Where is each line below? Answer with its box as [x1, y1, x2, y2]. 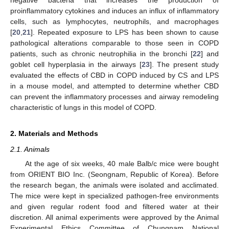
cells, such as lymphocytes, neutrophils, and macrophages [10, 17, 219, 26]
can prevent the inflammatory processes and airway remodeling [10, 92, 219, 101]
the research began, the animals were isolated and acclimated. [10, 181, 219, 189]
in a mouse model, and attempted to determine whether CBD [10, 81, 219, 90]
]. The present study [149, 60, 219, 68]
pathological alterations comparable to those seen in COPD [10, 38, 219, 47]
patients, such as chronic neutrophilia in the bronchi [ [10, 49, 193, 58]
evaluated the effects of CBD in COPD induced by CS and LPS [10, 71, 219, 79]
